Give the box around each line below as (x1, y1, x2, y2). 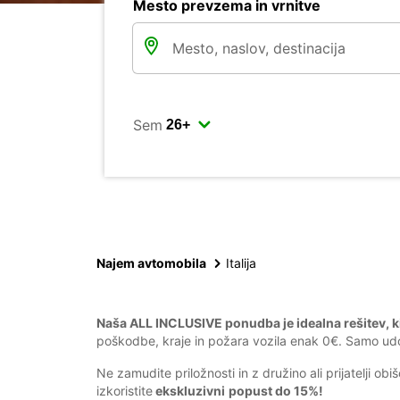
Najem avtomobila (96, 255, 206, 271)
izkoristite (96, 383, 153, 398)
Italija (226, 255, 256, 271)
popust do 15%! (229, 383, 323, 398)
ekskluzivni (153, 383, 225, 398)
